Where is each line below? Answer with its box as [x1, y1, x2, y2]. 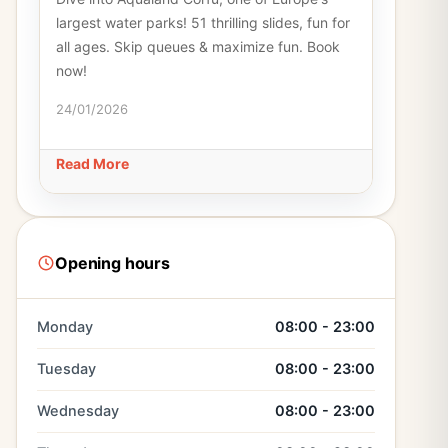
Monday [37, 318, 93, 336]
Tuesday [37, 360, 96, 378]
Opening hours [55, 252, 170, 273]
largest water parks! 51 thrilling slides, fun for [56, 14, 350, 31]
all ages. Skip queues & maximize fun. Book [56, 38, 340, 55]
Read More [56, 155, 129, 172]
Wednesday [37, 402, 119, 420]
